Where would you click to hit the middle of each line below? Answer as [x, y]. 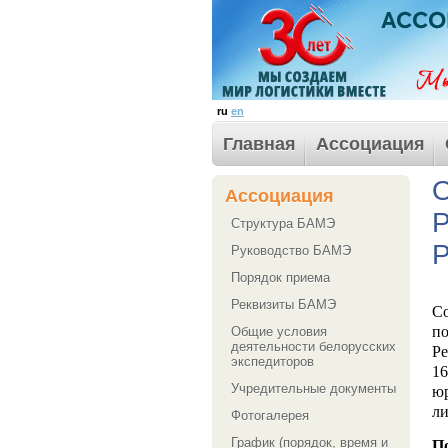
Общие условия [279, 331]
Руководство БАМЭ [291, 250]
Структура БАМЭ [283, 223]
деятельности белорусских [313, 346]
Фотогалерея [270, 415]
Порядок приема [280, 277]
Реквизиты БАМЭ [283, 304]
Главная [259, 144]
